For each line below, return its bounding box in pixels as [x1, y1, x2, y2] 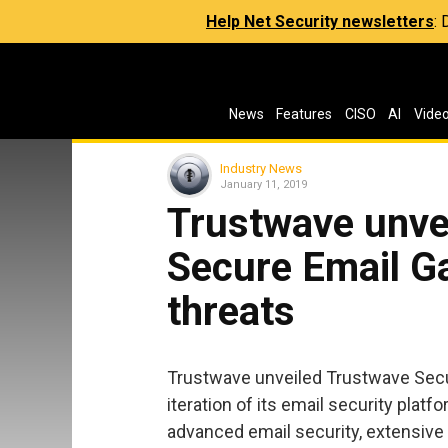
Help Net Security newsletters [206, 12, 434, 31]
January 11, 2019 [220, 177, 307, 191]
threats [167, 288, 295, 335]
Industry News [220, 160, 302, 176]
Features [276, 106, 333, 122]
